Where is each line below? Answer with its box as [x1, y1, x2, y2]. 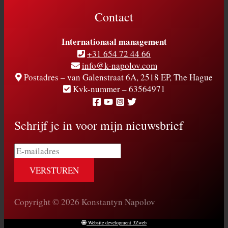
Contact [95, 8, 133, 25]
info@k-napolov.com [81, 59, 157, 71]
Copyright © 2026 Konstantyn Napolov [14, 196, 155, 208]
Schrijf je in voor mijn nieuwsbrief [14, 117, 183, 134]
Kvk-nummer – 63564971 [70, 82, 165, 95]
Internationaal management [61, 35, 167, 48]
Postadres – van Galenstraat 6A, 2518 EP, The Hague [22, 71, 213, 83]
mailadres [14, 155, 49, 167]
